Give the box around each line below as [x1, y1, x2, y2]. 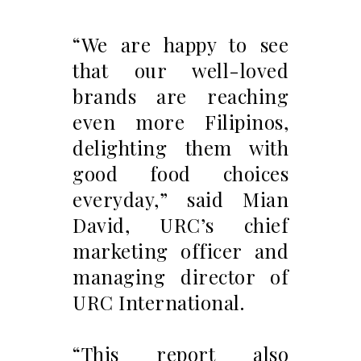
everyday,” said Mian [73, 186, 288, 213]
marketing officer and [73, 238, 288, 264]
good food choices [73, 160, 288, 187]
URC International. [73, 289, 244, 316]
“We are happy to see [73, 31, 288, 58]
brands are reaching [73, 83, 288, 110]
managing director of [73, 263, 288, 290]
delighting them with [73, 135, 288, 161]
